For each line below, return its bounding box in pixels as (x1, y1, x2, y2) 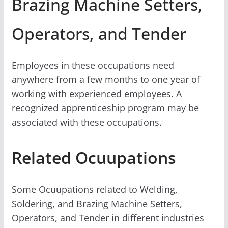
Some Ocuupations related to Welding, (11, 183, 178, 195)
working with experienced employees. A (11, 87, 182, 100)
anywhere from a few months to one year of (11, 73, 200, 85)
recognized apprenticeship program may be (11, 101, 199, 114)
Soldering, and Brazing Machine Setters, (11, 197, 182, 210)
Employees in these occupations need (11, 59, 174, 71)
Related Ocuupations (11, 146, 176, 168)
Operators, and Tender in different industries (11, 211, 204, 224)
